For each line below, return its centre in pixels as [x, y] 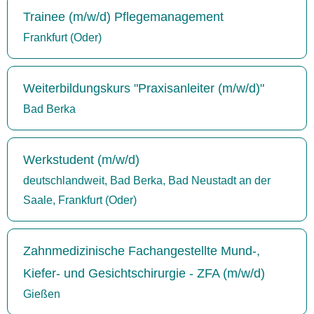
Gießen [42, 294]
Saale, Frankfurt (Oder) [80, 200]
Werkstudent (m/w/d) [81, 159]
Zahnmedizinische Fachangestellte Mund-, [142, 251]
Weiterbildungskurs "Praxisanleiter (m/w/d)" [144, 88]
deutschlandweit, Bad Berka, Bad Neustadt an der [147, 180]
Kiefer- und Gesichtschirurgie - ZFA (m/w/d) [144, 273]
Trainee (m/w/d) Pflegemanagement [123, 16]
